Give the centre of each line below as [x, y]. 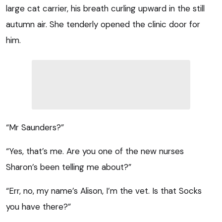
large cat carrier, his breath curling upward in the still [105, 8]
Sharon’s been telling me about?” [69, 167]
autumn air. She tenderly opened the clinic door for [103, 24]
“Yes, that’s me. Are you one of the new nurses [95, 151]
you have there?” [38, 206]
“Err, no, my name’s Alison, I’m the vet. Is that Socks [104, 191]
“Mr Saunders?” [35, 127]
